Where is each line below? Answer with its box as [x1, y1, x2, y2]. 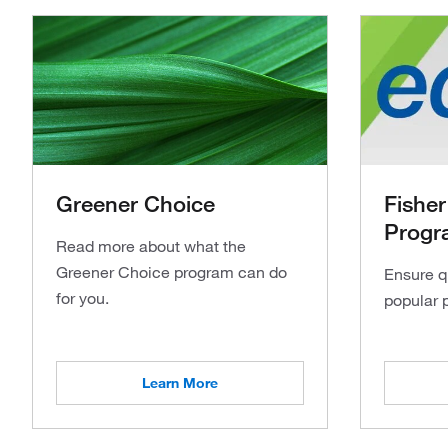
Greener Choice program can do [56, 262, 287, 282]
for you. [56, 288, 109, 308]
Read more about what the [56, 236, 246, 256]
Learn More [142, 374, 218, 392]
